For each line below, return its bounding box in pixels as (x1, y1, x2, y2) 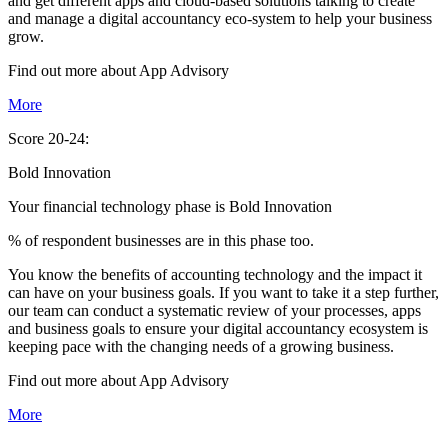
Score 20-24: (8, 130, 89, 148)
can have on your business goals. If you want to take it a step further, (8, 284, 439, 302)
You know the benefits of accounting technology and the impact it (8, 266, 422, 284)
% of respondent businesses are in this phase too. (8, 232, 314, 250)
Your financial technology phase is (8, 198, 229, 216)
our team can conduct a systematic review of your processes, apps (8, 302, 421, 320)
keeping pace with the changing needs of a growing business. (8, 338, 394, 356)
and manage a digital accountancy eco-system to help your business (8, 10, 432, 28)
